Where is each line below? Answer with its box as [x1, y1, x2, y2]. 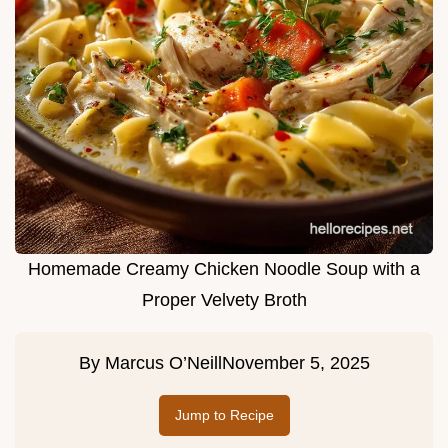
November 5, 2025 [221, 353, 370, 374]
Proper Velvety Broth [141, 290, 307, 311]
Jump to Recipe [174, 407, 274, 424]
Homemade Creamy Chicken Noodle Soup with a [28, 259, 420, 280]
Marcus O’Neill [104, 353, 222, 374]
